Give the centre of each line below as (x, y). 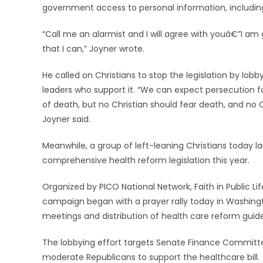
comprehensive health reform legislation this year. (146, 160)
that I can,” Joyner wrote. (93, 49)
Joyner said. (66, 119)
